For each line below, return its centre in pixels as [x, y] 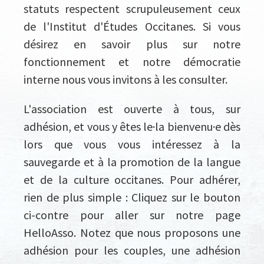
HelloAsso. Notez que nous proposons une [132, 232]
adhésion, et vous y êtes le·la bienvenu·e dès [132, 126]
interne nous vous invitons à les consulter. [126, 79]
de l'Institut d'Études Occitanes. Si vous [132, 26]
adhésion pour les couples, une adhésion [132, 250]
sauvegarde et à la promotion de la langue [132, 161]
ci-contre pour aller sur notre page [132, 214]
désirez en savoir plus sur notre [132, 44]
